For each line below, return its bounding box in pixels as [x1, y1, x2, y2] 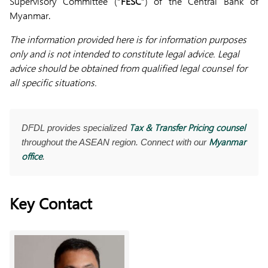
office [22, 150, 42, 162]
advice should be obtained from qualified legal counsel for [10, 61, 247, 74]
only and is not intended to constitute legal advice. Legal [10, 47, 239, 60]
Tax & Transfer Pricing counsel [129, 121, 245, 133]
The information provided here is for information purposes [10, 32, 246, 45]
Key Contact [10, 192, 92, 214]
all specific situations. [10, 75, 97, 89]
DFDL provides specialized [22, 122, 129, 133]
